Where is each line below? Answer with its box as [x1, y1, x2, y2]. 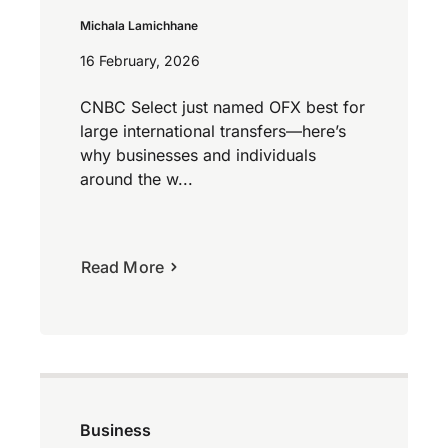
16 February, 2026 [80, 51, 200, 69]
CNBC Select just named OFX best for [80, 96, 365, 117]
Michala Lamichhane [80, 17, 198, 33]
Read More [81, 256, 164, 277]
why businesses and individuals [80, 144, 316, 165]
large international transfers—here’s [80, 120, 346, 141]
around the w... [80, 168, 193, 189]
